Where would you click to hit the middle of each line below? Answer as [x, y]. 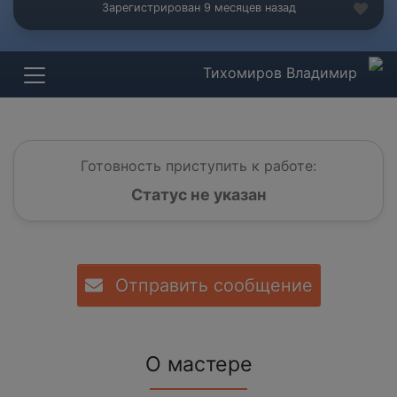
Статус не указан [198, 195]
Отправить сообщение [211, 286]
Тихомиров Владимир [282, 73]
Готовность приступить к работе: [198, 166]
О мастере [198, 365]
